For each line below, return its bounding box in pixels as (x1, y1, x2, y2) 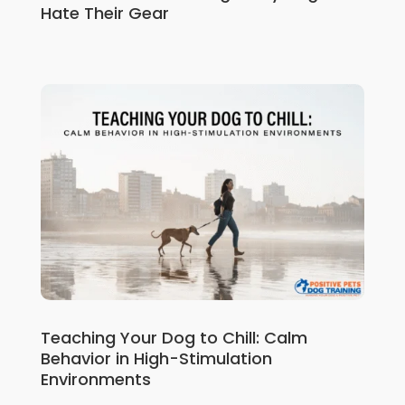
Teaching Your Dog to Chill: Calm (40, 326, 307, 350)
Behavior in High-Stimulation (40, 347, 272, 371)
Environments (40, 368, 151, 391)
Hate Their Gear (40, 2, 169, 25)
